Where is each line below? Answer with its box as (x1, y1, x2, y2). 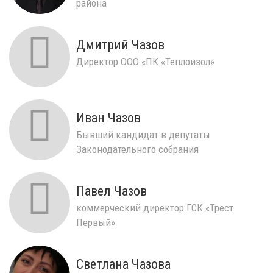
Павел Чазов (76, 183, 147, 199)
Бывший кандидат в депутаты (76, 128, 210, 141)
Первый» (76, 216, 115, 229)
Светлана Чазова (76, 256, 171, 272)
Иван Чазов (76, 110, 141, 126)
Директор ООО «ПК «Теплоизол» (76, 55, 214, 68)
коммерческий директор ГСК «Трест (76, 201, 233, 214)
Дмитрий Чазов (76, 37, 165, 52)
